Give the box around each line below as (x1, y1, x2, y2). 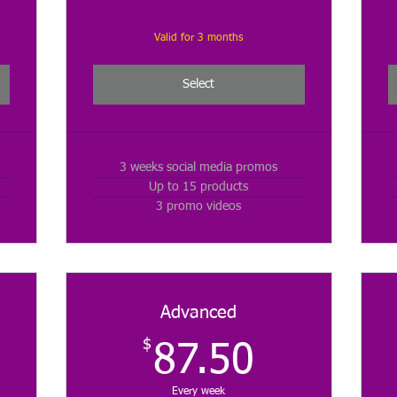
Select (183, 78, 215, 91)
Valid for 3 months (154, 33, 244, 44)
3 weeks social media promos (120, 161, 278, 175)
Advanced (160, 304, 237, 323)
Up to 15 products (149, 181, 249, 194)
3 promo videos (156, 200, 242, 214)
